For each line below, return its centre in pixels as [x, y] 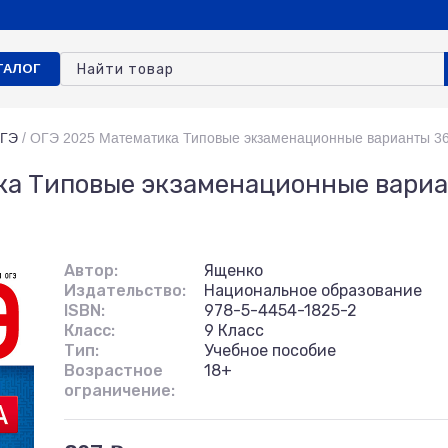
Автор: [91, 270]
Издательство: [125, 290]
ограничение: [119, 390]
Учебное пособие [270, 350]
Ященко [233, 270]
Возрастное [113, 370]
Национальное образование [313, 290]
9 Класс [234, 330]
